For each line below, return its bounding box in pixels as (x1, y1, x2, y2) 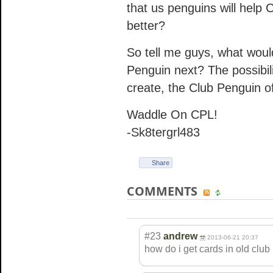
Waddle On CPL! (127, 108, 218, 121)
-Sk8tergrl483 (127, 126, 200, 139)
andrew (163, 231, 197, 241)
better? (127, 19, 165, 32)
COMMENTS (127, 183, 200, 199)
